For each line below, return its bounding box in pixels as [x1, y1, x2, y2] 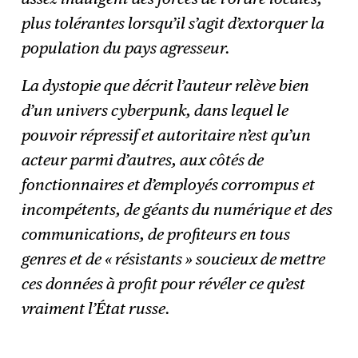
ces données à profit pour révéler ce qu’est [22, 273, 306, 293]
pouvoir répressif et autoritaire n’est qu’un [22, 125, 312, 145]
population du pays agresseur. [22, 38, 231, 58]
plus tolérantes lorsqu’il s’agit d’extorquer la [22, 13, 325, 33]
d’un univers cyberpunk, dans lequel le [22, 100, 289, 120]
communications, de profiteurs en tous [22, 224, 291, 244]
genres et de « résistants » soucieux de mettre [22, 249, 326, 268]
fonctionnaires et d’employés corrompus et [22, 174, 316, 194]
